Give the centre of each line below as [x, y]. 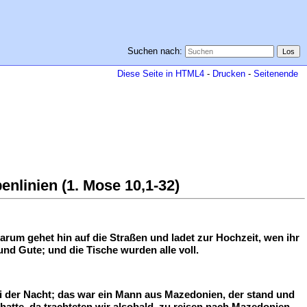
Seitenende [276, 74]
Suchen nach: [155, 51]
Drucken [229, 74]
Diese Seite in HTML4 [161, 74]
